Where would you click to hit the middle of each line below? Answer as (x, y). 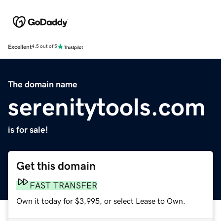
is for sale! (28, 129)
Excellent (20, 47)
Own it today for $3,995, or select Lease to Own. (101, 201)
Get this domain (56, 166)
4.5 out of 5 (44, 47)
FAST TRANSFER (63, 185)
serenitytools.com (107, 107)
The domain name (43, 84)
